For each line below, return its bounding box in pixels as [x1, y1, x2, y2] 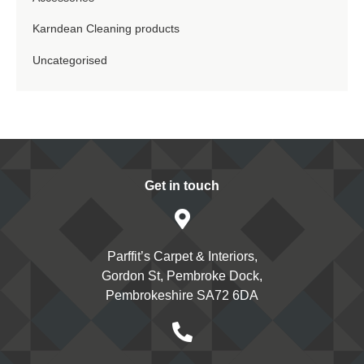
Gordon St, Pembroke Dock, [102, 268, 262, 283]
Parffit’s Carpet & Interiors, [106, 249, 258, 263]
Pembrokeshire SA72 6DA [106, 288, 258, 302]
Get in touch [145, 178, 219, 193]
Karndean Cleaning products [32, 23, 180, 36]
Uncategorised [32, 54, 107, 67]
